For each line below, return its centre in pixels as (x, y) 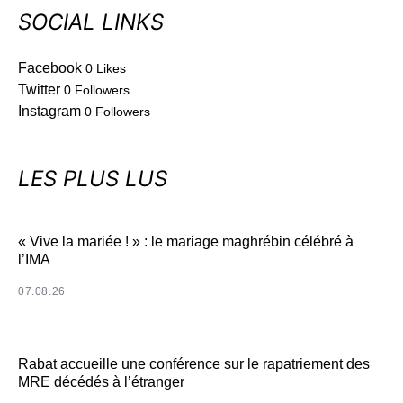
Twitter (39, 90)
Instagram (49, 111)
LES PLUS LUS (93, 179)
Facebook (50, 68)
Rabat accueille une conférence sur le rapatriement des (194, 364)
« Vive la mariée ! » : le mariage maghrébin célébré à (186, 242)
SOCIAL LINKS (91, 22)
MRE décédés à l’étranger (101, 382)
